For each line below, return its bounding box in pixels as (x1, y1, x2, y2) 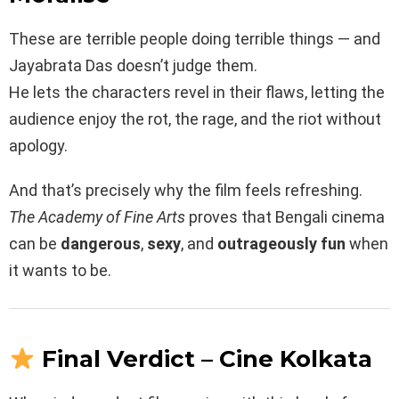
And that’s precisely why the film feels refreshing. (9, 180, 362, 199)
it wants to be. (9, 260, 111, 280)
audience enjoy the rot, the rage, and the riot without (9, 109, 381, 128)
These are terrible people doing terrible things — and (9, 28, 380, 48)
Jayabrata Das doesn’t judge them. (9, 55, 257, 75)
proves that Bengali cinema (185, 207, 385, 226)
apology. (9, 135, 68, 155)
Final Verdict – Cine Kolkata (41, 345, 372, 374)
